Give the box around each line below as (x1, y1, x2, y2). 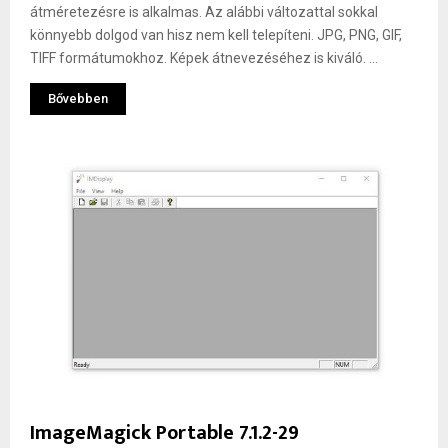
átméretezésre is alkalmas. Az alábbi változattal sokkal (30, 3, 378, 20)
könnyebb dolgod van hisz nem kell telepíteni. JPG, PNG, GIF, (30, 26, 402, 43)
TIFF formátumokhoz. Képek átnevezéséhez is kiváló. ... (30, 49, 378, 66)
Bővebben (48, 90, 108, 106)
